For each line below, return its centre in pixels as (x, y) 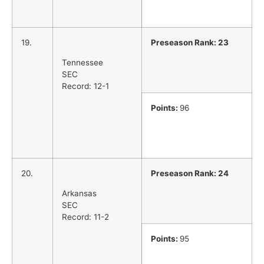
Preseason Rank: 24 (190, 173)
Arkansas (79, 194)
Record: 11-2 (85, 217)
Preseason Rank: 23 (190, 42)
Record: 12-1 (85, 86)
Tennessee (82, 63)
